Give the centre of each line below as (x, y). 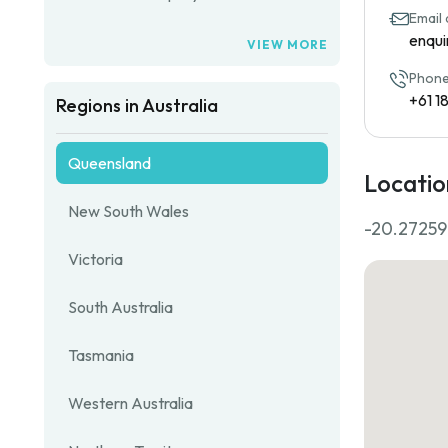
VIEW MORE (287, 44)
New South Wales (128, 211)
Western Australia (130, 403)
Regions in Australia (137, 105)
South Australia (120, 307)
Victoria (95, 259)
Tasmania (101, 355)
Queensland (109, 163)
